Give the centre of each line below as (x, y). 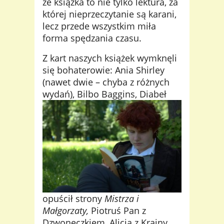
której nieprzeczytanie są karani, (109, 14)
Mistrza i (122, 199)
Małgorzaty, (67, 211)
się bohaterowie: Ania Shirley (103, 70)
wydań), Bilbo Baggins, (90, 94)
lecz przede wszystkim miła (99, 26)
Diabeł (152, 94)
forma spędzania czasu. (92, 38)
